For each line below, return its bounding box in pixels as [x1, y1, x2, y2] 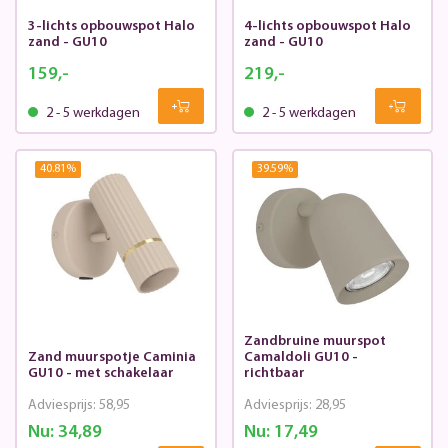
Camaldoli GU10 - [244, 350, 358, 366]
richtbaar [244, 366, 305, 382]
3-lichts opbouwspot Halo [27, 19, 195, 35]
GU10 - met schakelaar [27, 366, 174, 382]
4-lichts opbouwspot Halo [244, 19, 411, 35]
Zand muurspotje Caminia [27, 350, 196, 366]
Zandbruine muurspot [244, 334, 386, 350]
